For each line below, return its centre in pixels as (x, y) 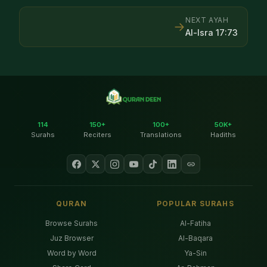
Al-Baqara (195, 238)
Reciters (97, 135)
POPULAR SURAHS (195, 204)
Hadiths (223, 135)
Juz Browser (72, 238)
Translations (161, 135)
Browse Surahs (72, 223)
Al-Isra (199, 32)
